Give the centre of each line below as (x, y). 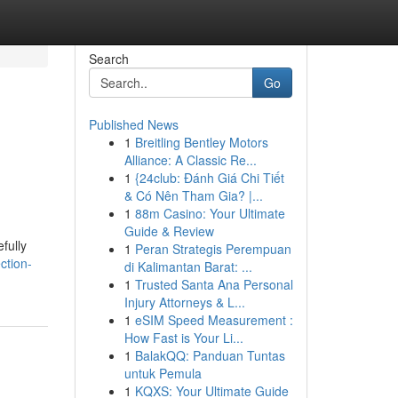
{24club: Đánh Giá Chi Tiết (209, 178)
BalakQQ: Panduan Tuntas (210, 355)
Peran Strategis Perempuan (213, 249)
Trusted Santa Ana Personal (214, 284)
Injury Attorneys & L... (184, 302)
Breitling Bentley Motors (201, 142)
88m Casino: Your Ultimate (210, 213)
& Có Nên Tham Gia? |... (193, 195)
